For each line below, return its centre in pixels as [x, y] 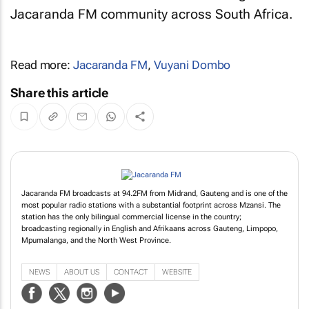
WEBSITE [177, 272]
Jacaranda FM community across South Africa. [151, 14]
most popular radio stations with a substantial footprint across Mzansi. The [151, 205]
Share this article [60, 92]
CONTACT [131, 272]
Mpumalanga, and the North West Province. [96, 240]
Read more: [42, 64]
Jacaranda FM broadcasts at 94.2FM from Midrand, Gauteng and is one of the [154, 193]
